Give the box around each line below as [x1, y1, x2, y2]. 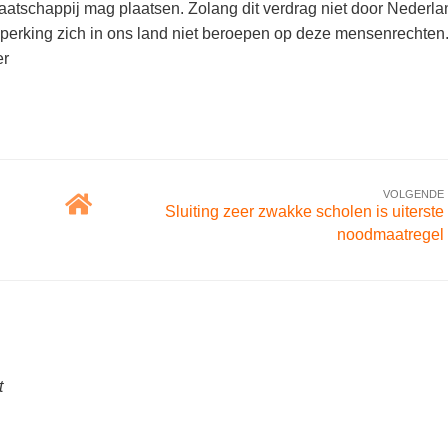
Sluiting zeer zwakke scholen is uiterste [165, 203, 444, 220]
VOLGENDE [383, 188, 444, 200]
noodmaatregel [337, 226, 444, 243]
